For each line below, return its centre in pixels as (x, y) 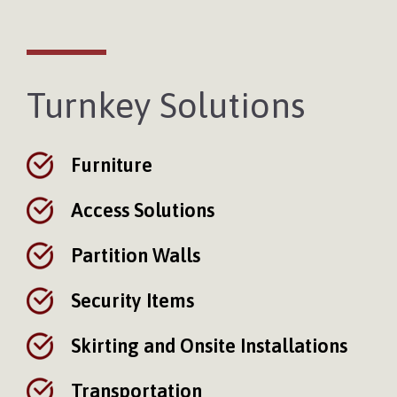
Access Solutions (143, 210)
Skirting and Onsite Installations (209, 346)
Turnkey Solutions (166, 105)
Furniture (112, 165)
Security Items (132, 301)
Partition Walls (136, 256)
